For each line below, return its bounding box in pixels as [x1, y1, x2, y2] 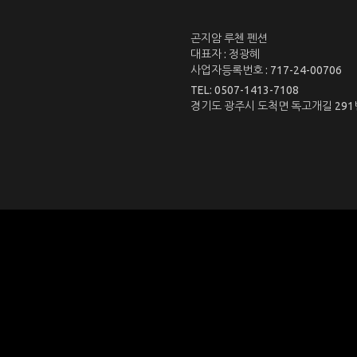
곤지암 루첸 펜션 [190, 32, 268, 45]
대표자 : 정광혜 [190, 48, 260, 61]
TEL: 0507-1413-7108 [190, 84, 299, 96]
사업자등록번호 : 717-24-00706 [190, 64, 342, 76]
